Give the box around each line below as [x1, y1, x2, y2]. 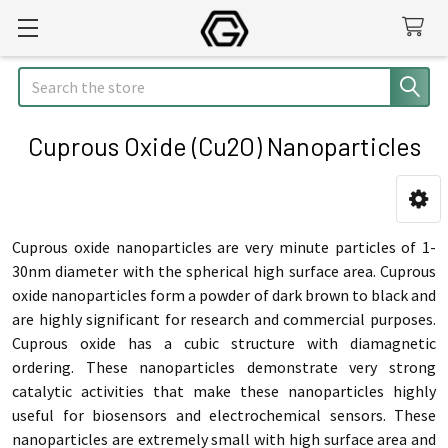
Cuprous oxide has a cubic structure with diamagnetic [12, 333, 436, 353]
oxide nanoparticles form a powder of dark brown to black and [12, 285, 436, 305]
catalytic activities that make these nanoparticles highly [12, 381, 436, 401]
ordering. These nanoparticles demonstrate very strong [12, 357, 436, 377]
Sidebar [24, 211, 124, 247]
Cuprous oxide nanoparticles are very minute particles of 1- [12, 237, 436, 257]
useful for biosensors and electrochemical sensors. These [12, 405, 436, 425]
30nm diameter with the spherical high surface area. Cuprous [12, 261, 436, 281]
